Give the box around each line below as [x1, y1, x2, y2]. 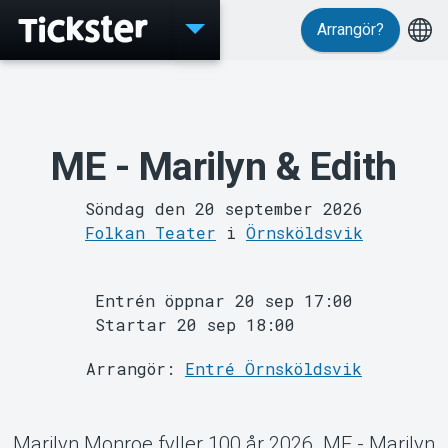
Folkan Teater [85, 221, 216, 243]
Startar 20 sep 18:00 [95, 313, 295, 335]
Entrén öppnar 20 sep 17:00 [95, 289, 353, 311]
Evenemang [142, 72, 306, 111]
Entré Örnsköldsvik [185, 357, 362, 379]
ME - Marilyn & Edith [51, 144, 397, 190]
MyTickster [147, 254, 301, 293]
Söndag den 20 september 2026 [85, 197, 363, 219]
